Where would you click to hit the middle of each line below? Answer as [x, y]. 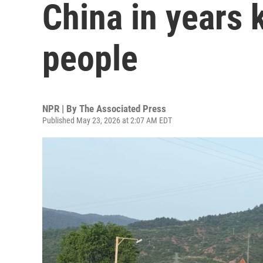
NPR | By [61, 109]
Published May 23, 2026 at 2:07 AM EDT [107, 120]
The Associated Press [123, 109]
